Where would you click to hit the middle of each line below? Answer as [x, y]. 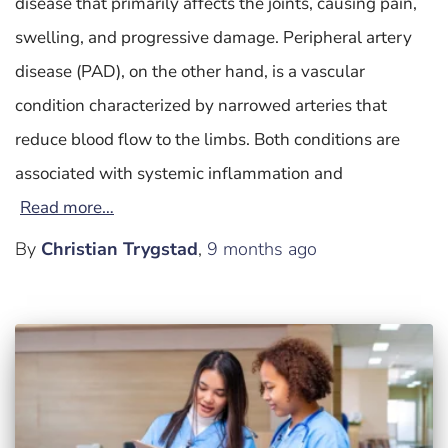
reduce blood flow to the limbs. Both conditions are [207, 139]
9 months [245, 248]
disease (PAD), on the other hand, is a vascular [190, 71]
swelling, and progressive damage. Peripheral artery [213, 37]
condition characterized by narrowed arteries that [201, 105]
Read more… [67, 207]
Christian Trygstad [119, 248]
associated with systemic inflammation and [179, 173]
